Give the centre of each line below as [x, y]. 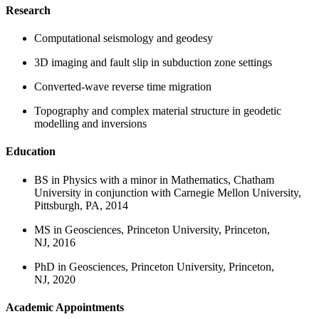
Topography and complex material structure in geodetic [158, 111]
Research [28, 10]
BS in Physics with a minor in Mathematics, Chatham [154, 179]
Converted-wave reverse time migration [123, 87]
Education [31, 152]
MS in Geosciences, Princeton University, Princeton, [152, 229]
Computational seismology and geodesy [124, 38]
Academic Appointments [65, 307]
